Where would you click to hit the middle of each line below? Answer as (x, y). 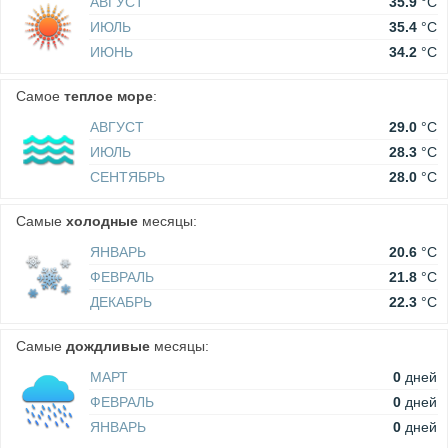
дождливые (108, 346)
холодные (102, 221)
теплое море (108, 96)
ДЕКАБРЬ (121, 302)
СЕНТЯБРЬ (127, 177)
